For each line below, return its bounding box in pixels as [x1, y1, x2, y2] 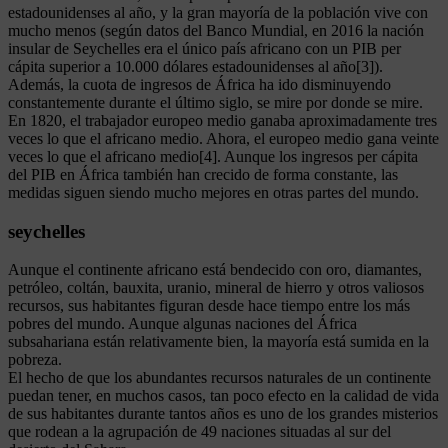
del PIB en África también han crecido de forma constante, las [8, 165, 398, 183]
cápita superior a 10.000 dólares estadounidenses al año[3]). [8, 57, 383, 75]
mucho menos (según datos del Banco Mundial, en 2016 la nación [8, 21, 424, 39]
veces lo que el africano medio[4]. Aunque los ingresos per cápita [8, 147, 418, 165]
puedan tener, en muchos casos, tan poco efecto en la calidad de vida [8, 387, 439, 405]
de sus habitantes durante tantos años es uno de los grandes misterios [8, 405, 438, 423]
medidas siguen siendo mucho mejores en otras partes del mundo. [8, 183, 419, 201]
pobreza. [8, 351, 62, 369]
